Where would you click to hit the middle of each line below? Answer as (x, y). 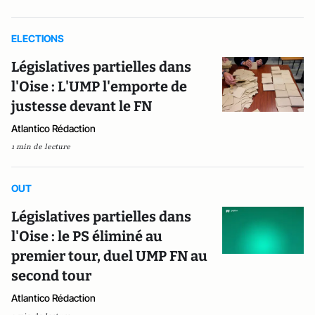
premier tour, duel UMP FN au (109, 256)
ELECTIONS (38, 38)
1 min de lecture (41, 147)
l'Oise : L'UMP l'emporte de (99, 86)
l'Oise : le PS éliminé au (87, 236)
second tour (51, 276)
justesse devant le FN (82, 106)
